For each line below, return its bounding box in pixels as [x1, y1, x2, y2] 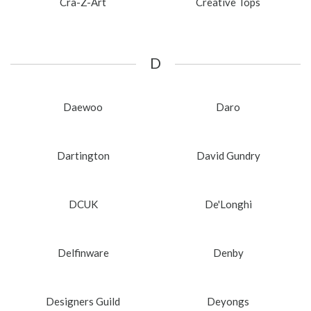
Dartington [56, 149, 110, 162]
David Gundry [196, 149, 260, 162]
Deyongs [207, 294, 249, 308]
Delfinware [57, 246, 109, 259]
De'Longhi [204, 197, 252, 210]
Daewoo [63, 100, 103, 113]
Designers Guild [46, 294, 120, 308]
